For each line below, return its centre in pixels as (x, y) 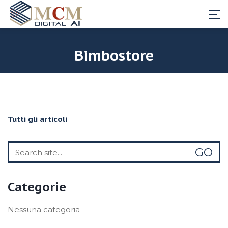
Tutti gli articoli (37, 119)
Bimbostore (114, 55)
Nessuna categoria (44, 209)
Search (21, 146)
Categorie (37, 187)
